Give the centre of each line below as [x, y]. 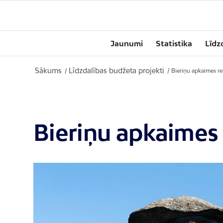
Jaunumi [127, 43]
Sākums [48, 70]
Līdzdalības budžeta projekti [116, 70]
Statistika [174, 43]
